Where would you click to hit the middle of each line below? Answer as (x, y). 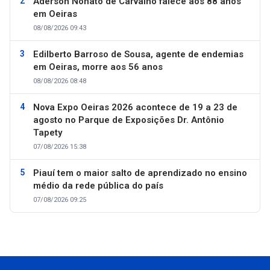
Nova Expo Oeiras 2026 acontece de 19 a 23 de (135, 107)
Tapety (48, 133)
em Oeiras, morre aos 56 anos (98, 67)
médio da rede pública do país (98, 186)
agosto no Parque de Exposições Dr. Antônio (129, 120)
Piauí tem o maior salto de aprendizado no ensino (140, 173)
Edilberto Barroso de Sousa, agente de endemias (138, 54)
